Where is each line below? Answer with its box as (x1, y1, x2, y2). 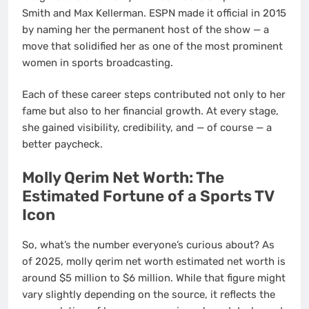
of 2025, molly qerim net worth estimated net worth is (22, 255, 286, 268)
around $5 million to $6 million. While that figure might (22, 272, 286, 285)
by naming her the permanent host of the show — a (22, 23, 269, 36)
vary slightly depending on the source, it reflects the (22, 288, 275, 301)
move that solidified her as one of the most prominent (22, 39, 283, 52)
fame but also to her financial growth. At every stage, (22, 105, 279, 118)
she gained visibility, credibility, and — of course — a (22, 121, 272, 134)
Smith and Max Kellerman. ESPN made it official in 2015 (22, 6, 286, 19)
